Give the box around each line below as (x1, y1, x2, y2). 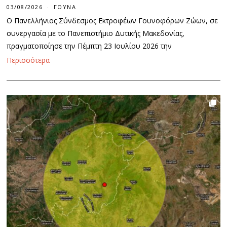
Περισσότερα (7, 55, 50, 65)
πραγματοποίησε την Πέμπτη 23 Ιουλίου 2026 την (7, 41, 172, 51)
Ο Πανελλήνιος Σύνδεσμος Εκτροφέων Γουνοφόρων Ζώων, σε (7, 16, 218, 26)
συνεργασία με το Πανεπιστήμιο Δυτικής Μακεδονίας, (7, 28, 185, 39)
